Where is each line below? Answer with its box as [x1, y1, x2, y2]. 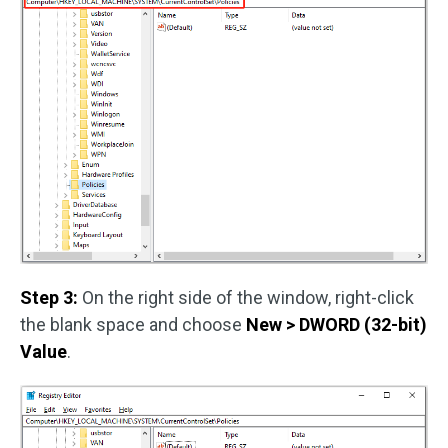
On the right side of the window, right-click [78, 286, 414, 308]
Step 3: [20, 286, 78, 308]
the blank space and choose [20, 313, 246, 335]
